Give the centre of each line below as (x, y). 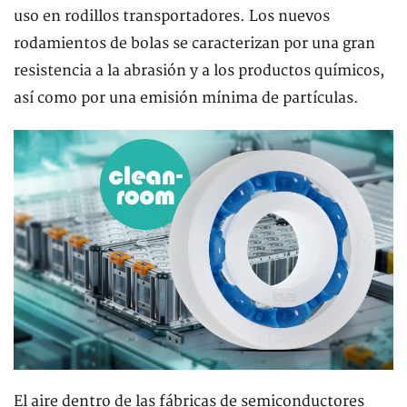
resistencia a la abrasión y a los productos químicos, (199, 71)
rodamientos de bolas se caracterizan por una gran (194, 44)
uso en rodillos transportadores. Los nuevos (172, 16)
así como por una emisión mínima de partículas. (188, 98)
